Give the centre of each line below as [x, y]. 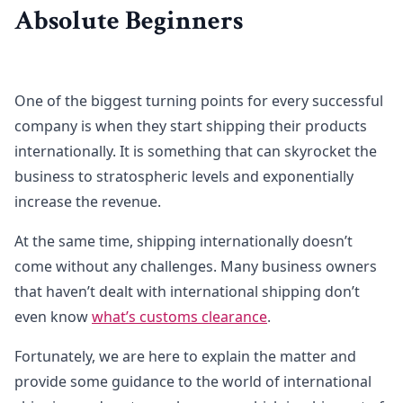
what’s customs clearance [179, 317]
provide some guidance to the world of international [193, 381]
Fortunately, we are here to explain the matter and [185, 356]
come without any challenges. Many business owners [196, 266]
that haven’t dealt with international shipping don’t [187, 291]
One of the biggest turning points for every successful [199, 101]
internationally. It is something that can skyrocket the [196, 151]
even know [53, 317]
